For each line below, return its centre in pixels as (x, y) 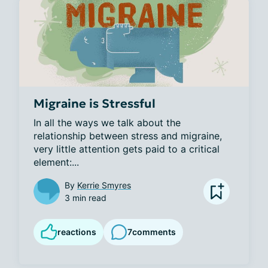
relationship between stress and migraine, (128, 135)
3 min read (86, 197)
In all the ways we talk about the (107, 122)
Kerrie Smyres (104, 185)
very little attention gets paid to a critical (127, 149)
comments (154, 232)
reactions (77, 232)
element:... (56, 162)
